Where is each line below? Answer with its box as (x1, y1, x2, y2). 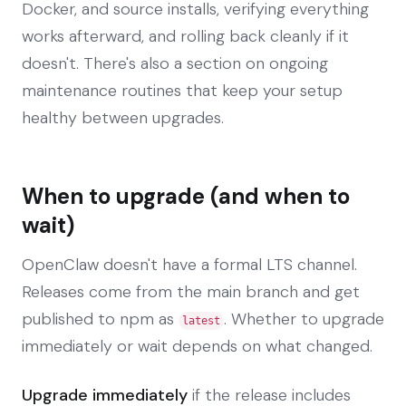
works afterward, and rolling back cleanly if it (22, 24, 349, 47)
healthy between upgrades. (22, 106, 224, 129)
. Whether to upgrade (224, 307, 384, 330)
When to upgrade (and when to (22, 181, 350, 210)
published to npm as (22, 307, 179, 330)
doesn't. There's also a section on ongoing (22, 52, 328, 74)
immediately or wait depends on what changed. (22, 334, 372, 357)
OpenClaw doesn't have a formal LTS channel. (22, 253, 357, 275)
